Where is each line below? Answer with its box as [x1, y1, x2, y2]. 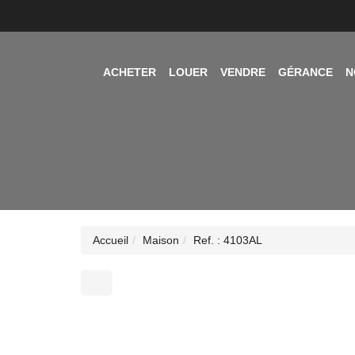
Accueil [93, 234, 128, 246]
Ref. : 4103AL [193, 234, 262, 246]
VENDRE [220, 65, 265, 78]
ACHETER [103, 65, 156, 78]
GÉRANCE [278, 65, 333, 78]
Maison [143, 234, 179, 246]
